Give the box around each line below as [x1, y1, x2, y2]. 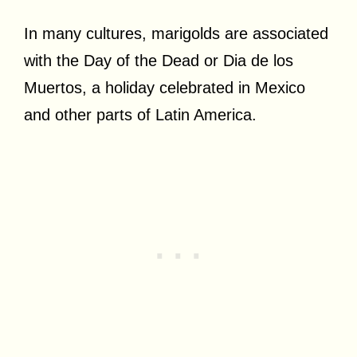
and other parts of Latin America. [24, 106, 261, 124]
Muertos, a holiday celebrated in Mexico [24, 79, 305, 96]
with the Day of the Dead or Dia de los [24, 52, 293, 69]
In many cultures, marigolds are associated [24, 25, 328, 42]
